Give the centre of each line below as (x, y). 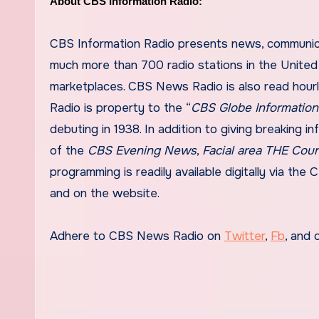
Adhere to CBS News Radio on (137, 236)
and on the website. (105, 193)
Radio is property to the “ (120, 108)
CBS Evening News (142, 150)
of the (69, 150)
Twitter (245, 236)
